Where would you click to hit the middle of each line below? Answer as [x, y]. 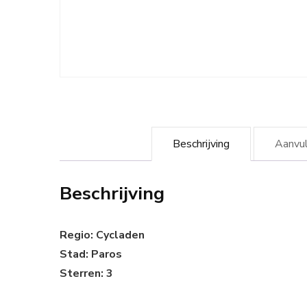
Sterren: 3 [86, 273]
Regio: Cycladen [102, 235]
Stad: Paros [91, 254]
